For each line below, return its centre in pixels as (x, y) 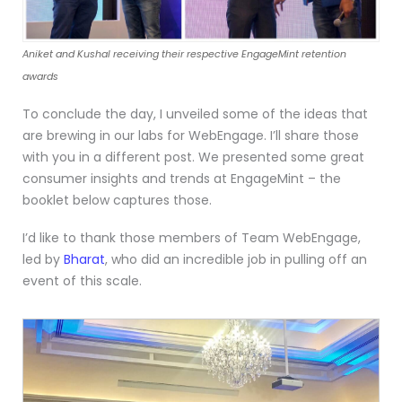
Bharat (84, 260)
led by (43, 260)
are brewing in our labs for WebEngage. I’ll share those (191, 136)
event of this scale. (82, 281)
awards (40, 77)
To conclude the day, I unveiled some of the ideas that (195, 114)
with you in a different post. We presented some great (193, 157)
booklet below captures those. (117, 201)
